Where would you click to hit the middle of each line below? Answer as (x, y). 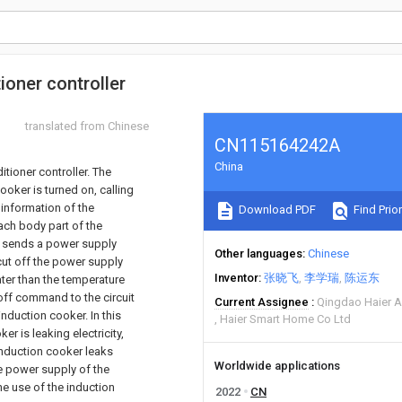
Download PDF (276, 210)
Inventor (236, 278)
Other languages (258, 253)
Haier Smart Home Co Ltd (285, 319)
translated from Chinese (87, 126)
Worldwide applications (277, 366)
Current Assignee (262, 302)
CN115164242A (277, 145)
